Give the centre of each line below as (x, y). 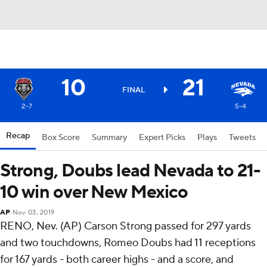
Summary (109, 138)
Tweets (242, 138)
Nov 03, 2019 (33, 213)
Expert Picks (162, 138)
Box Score (61, 138)
